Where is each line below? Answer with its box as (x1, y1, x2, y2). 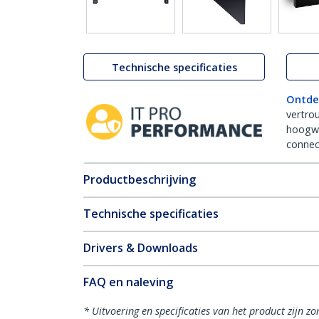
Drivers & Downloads (83, 240, 198, 256)
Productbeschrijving (83, 172, 196, 187)
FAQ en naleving (83, 274, 173, 290)
